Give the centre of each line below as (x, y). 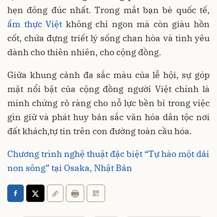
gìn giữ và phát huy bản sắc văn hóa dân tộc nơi (108, 117)
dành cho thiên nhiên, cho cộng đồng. (84, 52)
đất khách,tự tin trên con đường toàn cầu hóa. (100, 131)
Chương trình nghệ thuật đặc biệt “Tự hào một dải (108, 154)
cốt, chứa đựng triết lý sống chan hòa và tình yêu (108, 38)
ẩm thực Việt (35, 24)
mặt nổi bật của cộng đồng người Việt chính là (108, 89)
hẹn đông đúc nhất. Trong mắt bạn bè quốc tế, (108, 10)
